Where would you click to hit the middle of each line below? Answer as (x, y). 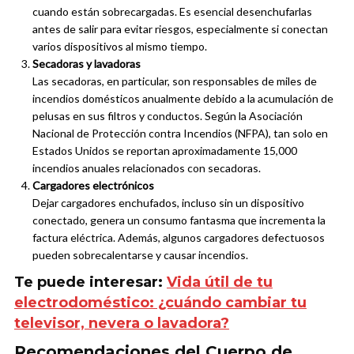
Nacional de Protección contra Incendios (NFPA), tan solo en (180, 134)
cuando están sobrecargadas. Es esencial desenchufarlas (172, 12)
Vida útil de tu (220, 282)
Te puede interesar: (90, 282)
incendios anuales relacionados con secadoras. (147, 168)
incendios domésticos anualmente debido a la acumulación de (183, 99)
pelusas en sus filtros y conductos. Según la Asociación (168, 116)
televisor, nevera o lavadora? (122, 324)
